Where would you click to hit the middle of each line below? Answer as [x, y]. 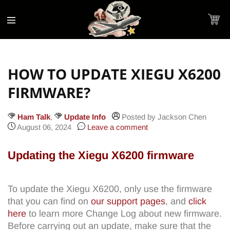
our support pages [128, 201]
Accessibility [30, 6]
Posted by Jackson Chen [165, 117]
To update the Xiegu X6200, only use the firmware [110, 189]
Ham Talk [34, 117]
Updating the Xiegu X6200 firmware [101, 155]
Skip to [28, 6]
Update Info [85, 117]
